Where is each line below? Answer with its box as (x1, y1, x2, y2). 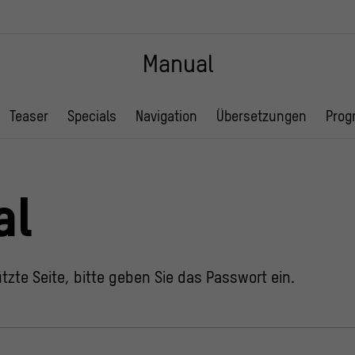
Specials (67, 108, 116, 124)
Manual (142, 50, 213, 78)
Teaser (10, 108, 48, 124)
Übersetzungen (216, 108, 307, 124)
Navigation (136, 108, 197, 124)
